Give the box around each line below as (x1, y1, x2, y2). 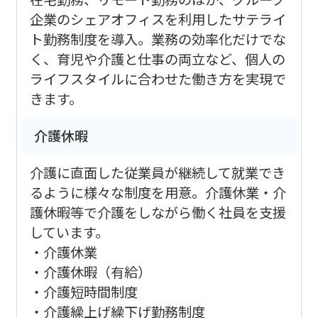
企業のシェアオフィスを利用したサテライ (29, 9, 286, 29)
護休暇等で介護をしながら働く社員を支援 (29, 202, 286, 222)
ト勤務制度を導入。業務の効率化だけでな (29, 28, 286, 49)
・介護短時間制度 (29, 281, 138, 302)
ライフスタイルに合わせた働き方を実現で (29, 68, 286, 89)
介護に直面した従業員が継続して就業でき (29, 162, 285, 182)
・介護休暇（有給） (29, 261, 151, 282)
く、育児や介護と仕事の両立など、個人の (29, 48, 285, 69)
